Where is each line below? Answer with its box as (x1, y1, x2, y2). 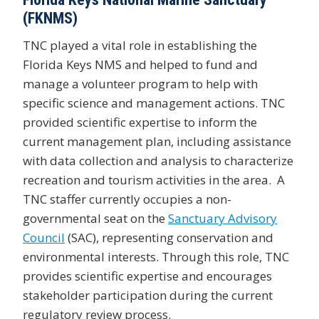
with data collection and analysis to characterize (23, 152, 293, 169)
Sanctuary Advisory (168, 209, 277, 226)
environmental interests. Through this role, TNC (23, 248, 289, 265)
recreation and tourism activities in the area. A (23, 171, 285, 188)
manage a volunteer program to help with (23, 75, 258, 92)
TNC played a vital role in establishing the (23, 36, 257, 53)
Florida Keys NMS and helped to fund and (23, 56, 258, 73)
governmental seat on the (23, 209, 168, 226)
